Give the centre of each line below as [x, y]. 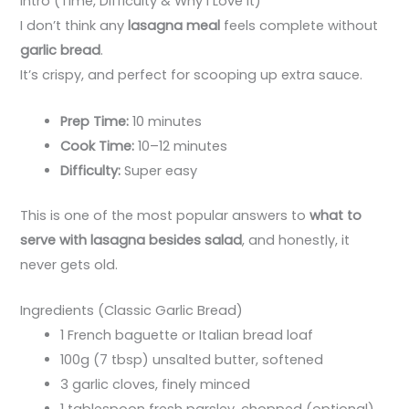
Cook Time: [98, 146]
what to [336, 215]
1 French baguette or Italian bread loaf [187, 335]
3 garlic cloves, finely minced [156, 384]
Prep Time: [95, 121]
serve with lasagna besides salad [131, 240]
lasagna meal [174, 26]
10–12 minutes [181, 146]
